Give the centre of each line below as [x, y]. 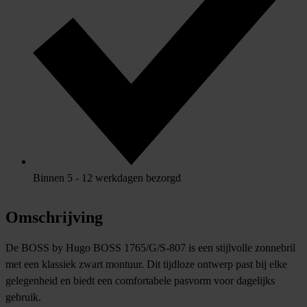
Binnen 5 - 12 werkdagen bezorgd [107, 177]
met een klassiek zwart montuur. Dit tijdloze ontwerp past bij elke [146, 264]
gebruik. [23, 297]
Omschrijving [54, 217]
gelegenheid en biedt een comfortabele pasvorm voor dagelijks [140, 280]
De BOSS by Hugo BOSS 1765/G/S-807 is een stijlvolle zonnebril [150, 247]
